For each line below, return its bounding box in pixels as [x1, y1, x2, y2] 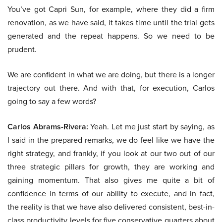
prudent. [7, 44, 37, 55]
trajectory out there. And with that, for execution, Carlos [7, 82, 215, 94]
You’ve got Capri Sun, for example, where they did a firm [7, 3, 215, 15]
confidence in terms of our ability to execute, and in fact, [7, 188, 215, 200]
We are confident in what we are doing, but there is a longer [7, 69, 215, 81]
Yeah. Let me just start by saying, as [88, 121, 215, 133]
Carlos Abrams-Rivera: [7, 121, 88, 133]
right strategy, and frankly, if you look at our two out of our [7, 148, 215, 160]
